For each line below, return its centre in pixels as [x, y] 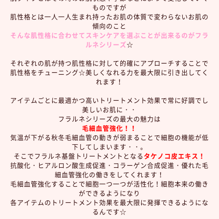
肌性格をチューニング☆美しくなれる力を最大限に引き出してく [109, 72]
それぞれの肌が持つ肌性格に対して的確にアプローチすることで [109, 63]
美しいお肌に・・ [109, 109]
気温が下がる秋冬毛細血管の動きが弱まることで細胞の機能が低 [109, 137]
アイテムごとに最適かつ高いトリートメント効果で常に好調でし [109, 100]
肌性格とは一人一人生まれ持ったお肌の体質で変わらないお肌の [109, 16]
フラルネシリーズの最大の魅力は [109, 118]
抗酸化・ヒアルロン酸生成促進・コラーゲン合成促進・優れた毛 [109, 165]
